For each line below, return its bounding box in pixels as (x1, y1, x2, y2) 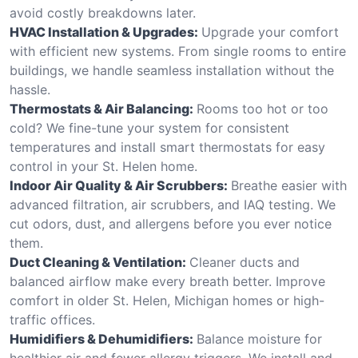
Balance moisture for (197, 330, 322, 347)
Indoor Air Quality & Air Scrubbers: (10, 177, 228, 193)
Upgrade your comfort (201, 23, 339, 40)
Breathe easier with (231, 177, 347, 193)
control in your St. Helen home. (10, 157, 197, 174)
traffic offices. (10, 311, 95, 328)
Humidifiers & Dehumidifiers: (10, 330, 193, 347)
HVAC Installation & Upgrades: (10, 23, 198, 40)
